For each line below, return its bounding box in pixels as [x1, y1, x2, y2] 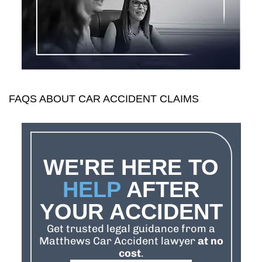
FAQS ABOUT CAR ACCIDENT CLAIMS [9, 93, 199, 105]
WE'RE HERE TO [43, 155, 219, 180]
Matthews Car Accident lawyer [39, 235, 198, 247]
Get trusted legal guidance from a [47, 222, 215, 235]
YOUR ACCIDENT [39, 199, 223, 224]
